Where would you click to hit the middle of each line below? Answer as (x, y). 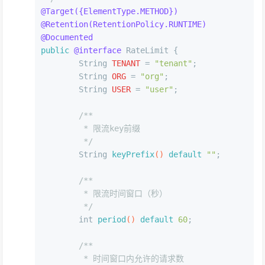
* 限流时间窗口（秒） (123, 194)
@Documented (67, 38)
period (112, 220)
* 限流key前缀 (109, 129)
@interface (98, 51)
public (55, 51)
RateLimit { (150, 51)
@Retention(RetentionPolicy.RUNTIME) (124, 25)
